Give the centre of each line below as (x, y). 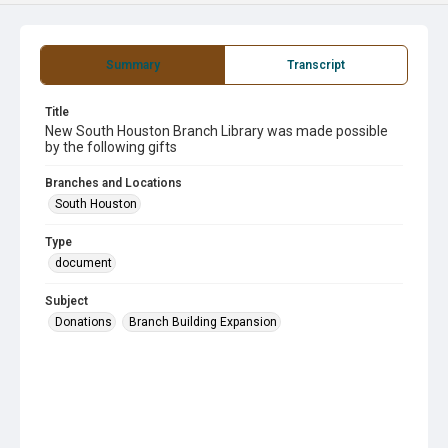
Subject (66, 301)
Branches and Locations (113, 183)
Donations (83, 322)
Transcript (316, 65)
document (83, 263)
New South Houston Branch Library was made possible (216, 131)
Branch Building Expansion (203, 322)
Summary (132, 65)
